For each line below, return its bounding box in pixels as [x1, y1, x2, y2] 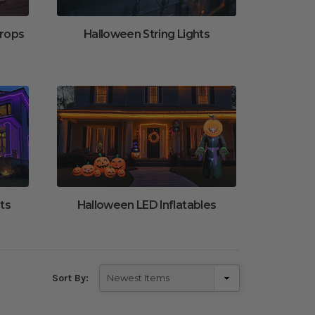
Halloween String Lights [83, 27, 210, 41]
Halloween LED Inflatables [77, 198, 217, 212]
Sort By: [52, 271, 89, 284]
